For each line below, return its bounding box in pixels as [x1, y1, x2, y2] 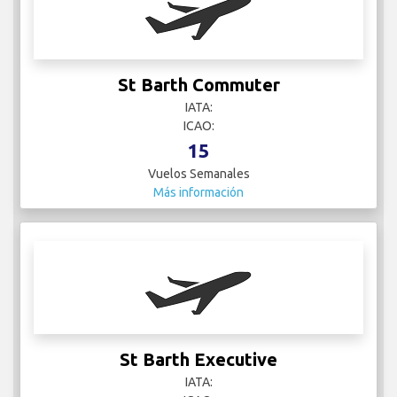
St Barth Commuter [117, 74, 280, 96]
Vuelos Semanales [147, 167, 250, 182]
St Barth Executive [120, 349, 277, 370]
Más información [153, 185, 244, 200]
